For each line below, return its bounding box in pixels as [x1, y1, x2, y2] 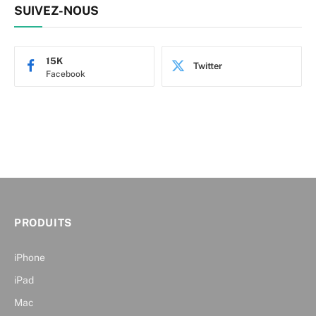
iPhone [14, 251, 45, 263]
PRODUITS [14, 216, 72, 229]
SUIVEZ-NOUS [14, 3, 99, 18]
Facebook [46, 68, 85, 79]
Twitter [193, 61, 222, 72]
